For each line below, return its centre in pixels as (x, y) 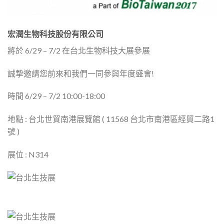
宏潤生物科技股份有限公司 (55, 33)
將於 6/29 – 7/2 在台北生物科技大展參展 (79, 50)
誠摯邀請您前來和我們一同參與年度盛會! (81, 73)
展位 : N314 (28, 154)
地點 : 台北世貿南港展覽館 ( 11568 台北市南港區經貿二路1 (111, 119)
